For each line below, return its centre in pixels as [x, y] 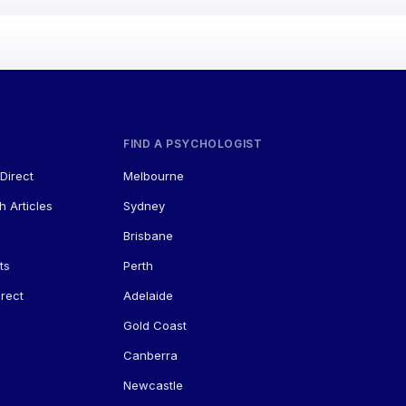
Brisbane [148, 236]
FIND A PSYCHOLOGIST [193, 144]
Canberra [150, 356]
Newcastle [153, 386]
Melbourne [153, 176]
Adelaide [148, 296]
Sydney [144, 206]
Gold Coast [155, 326]
